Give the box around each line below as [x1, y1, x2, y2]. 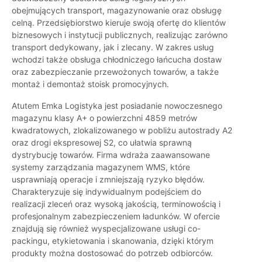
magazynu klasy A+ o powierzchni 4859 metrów [12, 113, 197, 123]
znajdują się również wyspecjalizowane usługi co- [12, 223, 201, 234]
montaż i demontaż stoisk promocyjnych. [12, 79, 169, 89]
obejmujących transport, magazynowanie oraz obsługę [12, 5, 222, 16]
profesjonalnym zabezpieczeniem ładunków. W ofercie [12, 211, 220, 222]
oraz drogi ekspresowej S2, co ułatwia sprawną [12, 137, 192, 148]
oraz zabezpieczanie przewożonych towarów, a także [12, 67, 219, 77]
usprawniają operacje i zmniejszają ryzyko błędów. [12, 174, 205, 185]
